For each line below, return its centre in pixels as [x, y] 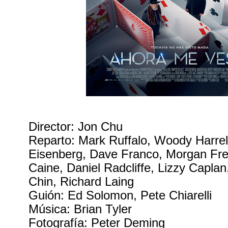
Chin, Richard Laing [81, 181]
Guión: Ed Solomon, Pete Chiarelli [120, 195]
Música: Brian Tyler [80, 209]
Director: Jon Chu [76, 126]
